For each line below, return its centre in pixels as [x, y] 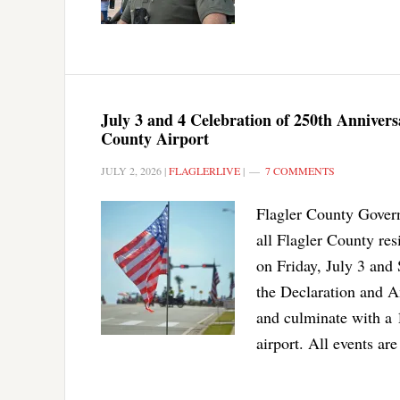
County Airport [155, 138]
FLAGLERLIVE [204, 170]
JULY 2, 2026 [131, 170]
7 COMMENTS [300, 170]
